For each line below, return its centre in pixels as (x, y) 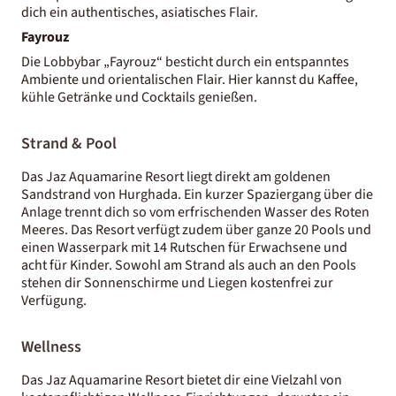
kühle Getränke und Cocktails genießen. (139, 97)
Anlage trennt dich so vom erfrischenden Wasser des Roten (195, 212)
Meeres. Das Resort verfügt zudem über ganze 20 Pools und (196, 229)
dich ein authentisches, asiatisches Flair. (140, 12)
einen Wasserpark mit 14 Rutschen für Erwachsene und (184, 247)
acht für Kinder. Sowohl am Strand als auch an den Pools (189, 265)
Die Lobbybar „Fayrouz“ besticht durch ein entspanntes (185, 61)
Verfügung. (54, 300)
